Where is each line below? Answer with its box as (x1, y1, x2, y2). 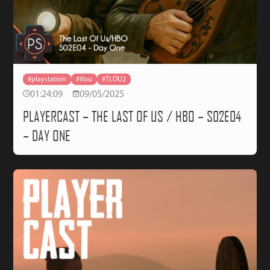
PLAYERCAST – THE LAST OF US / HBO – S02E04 (23, 108, 242, 125)
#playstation (28, 75, 67, 83)
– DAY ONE (23, 127, 71, 145)
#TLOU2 (102, 75, 127, 83)
